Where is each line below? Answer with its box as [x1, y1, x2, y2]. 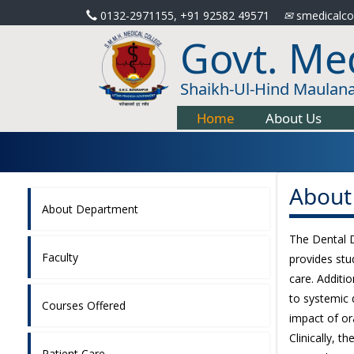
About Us [265, 108, 322, 127]
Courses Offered [42, 297, 126, 313]
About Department [42, 201, 138, 217]
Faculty [42, 249, 78, 265]
